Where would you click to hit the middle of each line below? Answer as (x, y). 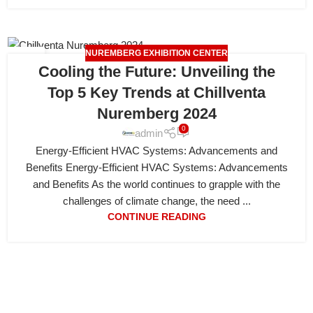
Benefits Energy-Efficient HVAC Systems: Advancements (156, 168)
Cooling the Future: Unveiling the (156, 72)
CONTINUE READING (156, 217)
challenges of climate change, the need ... (156, 201)
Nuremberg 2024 (156, 114)
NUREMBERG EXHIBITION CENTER (156, 53)
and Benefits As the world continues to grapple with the (156, 184)
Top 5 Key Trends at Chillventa (156, 93)
